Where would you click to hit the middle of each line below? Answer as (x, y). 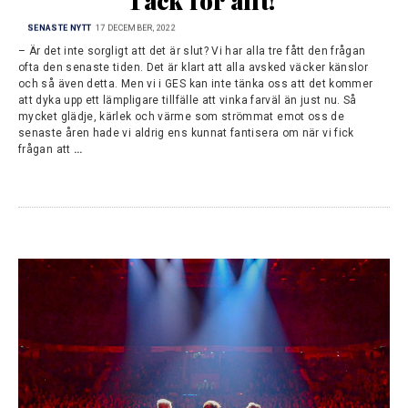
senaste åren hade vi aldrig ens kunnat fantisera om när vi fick (186, 133)
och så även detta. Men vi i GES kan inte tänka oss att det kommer (196, 83)
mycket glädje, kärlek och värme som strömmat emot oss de (182, 116)
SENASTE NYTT (60, 28)
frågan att (46, 149)
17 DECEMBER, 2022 (135, 28)
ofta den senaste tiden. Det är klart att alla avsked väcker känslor (194, 67)
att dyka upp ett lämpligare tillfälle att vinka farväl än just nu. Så (188, 100)
